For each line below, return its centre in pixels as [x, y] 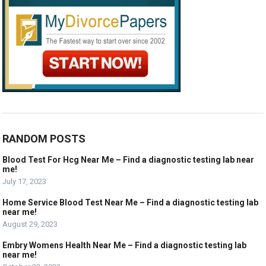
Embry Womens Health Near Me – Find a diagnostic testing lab [125, 245]
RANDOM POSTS [44, 139]
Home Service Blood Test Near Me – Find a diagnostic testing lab [131, 202]
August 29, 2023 [30, 224]
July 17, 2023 [25, 181]
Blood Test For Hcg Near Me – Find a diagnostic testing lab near [129, 160]
